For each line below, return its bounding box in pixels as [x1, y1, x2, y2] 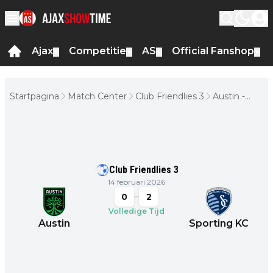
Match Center [68, 91, 127, 102]
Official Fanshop [172, 45, 254, 57]
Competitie [69, 45, 126, 57]
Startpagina [10, 91, 59, 102]
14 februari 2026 [108, 177, 165, 186]
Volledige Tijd [108, 206, 165, 216]
